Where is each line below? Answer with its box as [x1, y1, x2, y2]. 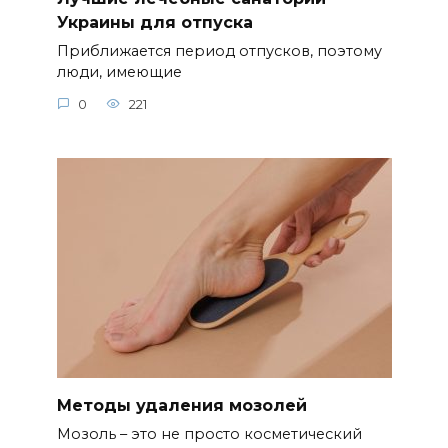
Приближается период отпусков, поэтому [56, 42, 382, 61]
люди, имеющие [56, 63, 182, 82]
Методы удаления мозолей [56, 395, 307, 415]
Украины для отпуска [56, 13, 253, 33]
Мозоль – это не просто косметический [56, 425, 362, 444]
